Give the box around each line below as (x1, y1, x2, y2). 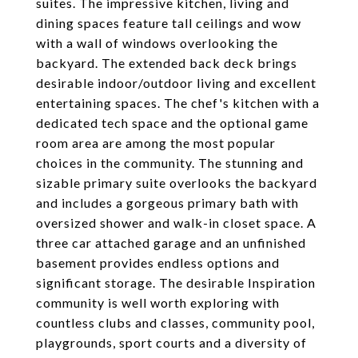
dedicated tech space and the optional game (36, 115, 308, 130)
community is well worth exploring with (36, 295, 280, 310)
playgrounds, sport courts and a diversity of (36, 335, 307, 350)
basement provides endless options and (36, 255, 280, 270)
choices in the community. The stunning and (36, 155, 304, 170)
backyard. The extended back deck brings (36, 55, 297, 70)
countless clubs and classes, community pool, (36, 315, 315, 330)
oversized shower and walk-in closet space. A (36, 215, 316, 230)
